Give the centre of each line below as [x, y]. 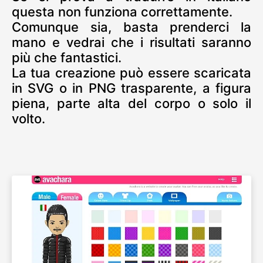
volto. [28, 118]
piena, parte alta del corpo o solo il [131, 103]
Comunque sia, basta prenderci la [131, 27]
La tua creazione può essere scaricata [131, 73]
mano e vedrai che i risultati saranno [131, 42]
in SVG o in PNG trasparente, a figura [131, 88]
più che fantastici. [67, 57]
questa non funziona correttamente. [122, 11]
